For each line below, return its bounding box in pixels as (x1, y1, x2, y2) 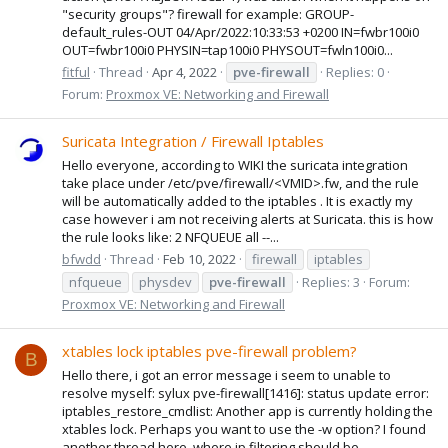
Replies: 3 (302, 272, 360, 291)
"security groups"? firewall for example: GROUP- (62, 4, 354, 23)
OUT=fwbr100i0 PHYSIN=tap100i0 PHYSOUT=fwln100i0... (62, 40, 393, 59)
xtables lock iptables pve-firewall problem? (62, 341, 357, 362)
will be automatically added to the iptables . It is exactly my (62, 191, 413, 210)
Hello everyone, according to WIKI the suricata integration (62, 155, 408, 174)
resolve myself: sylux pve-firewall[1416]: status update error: (62, 383, 429, 402)
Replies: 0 (326, 62, 384, 81)
